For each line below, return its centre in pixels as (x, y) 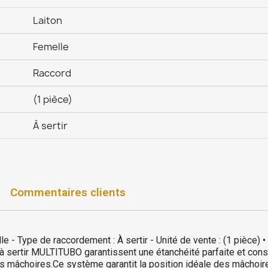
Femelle (51, 47)
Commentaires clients (68, 192)
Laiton (47, 20)
